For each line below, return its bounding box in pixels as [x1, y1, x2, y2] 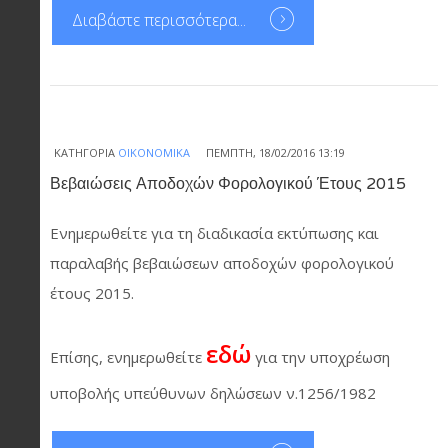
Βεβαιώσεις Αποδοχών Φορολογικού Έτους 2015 [50, 173, 406, 194]
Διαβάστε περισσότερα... [72, 8, 250, 31]
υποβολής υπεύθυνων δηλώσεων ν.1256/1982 [50, 383, 376, 403]
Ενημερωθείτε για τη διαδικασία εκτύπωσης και [50, 222, 379, 243]
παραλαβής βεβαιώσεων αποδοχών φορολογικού [50, 252, 394, 273]
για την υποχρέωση [251, 347, 390, 367]
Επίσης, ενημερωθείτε [50, 347, 206, 367]
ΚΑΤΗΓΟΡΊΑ [54, 144, 115, 160]
